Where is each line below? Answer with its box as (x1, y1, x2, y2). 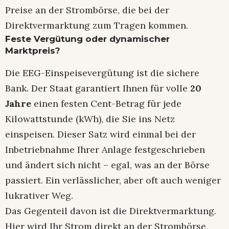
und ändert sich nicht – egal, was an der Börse (5, 159, 210, 171)
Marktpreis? (5, 45, 60, 56)
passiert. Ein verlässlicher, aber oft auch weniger (5, 174, 221, 187)
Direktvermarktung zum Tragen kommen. (5, 19, 188, 32)
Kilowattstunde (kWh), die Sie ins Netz (5, 113, 175, 125)
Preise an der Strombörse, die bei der (5, 4, 169, 16)
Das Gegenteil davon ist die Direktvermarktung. (5, 205, 216, 217)
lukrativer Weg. (5, 190, 73, 202)
